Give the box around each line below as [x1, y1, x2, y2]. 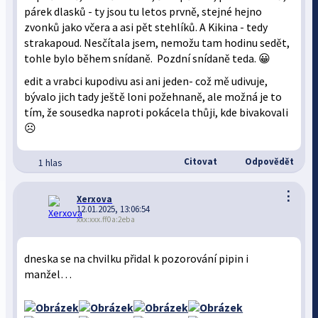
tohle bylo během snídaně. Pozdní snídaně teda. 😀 [24, 52, 271, 65]
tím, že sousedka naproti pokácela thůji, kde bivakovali [24, 106, 289, 119]
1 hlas [38, 156, 63, 169]
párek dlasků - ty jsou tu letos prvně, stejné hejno [24, 5, 263, 18]
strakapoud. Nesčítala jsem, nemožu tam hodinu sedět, [24, 36, 290, 50]
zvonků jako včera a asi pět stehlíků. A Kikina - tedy [24, 21, 268, 34]
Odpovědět [242, 155, 294, 168]
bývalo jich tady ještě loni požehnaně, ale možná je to [24, 90, 283, 104]
